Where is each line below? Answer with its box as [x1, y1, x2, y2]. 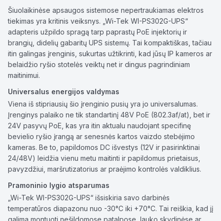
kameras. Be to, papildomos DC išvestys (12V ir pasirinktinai [8, 143, 200, 151]
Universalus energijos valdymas [8, 87, 119, 96]
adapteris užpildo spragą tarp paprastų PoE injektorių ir [8, 28, 187, 36]
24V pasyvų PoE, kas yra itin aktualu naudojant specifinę [8, 121, 191, 130]
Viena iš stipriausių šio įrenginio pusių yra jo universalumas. [8, 100, 198, 108]
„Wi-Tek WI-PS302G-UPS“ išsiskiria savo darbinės [8, 193, 170, 202]
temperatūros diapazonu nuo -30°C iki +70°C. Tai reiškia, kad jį [8, 204, 213, 213]
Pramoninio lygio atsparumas [8, 181, 110, 189]
